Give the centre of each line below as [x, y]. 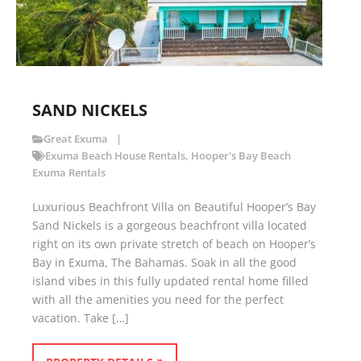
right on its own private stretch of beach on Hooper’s [174, 244]
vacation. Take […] [81, 318]
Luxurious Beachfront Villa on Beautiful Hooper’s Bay [174, 207]
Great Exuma [76, 139]
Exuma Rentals [69, 173]
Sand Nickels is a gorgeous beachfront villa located [170, 226]
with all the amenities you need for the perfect [158, 300]
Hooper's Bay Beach [241, 156]
